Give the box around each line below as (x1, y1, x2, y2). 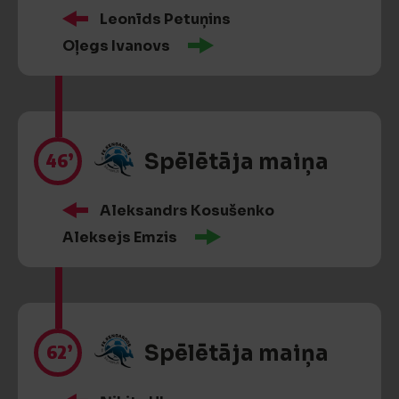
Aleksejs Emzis (62, 228, 177, 247)
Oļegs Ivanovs (62, 37, 170, 55)
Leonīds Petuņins (100, 10, 231, 28)
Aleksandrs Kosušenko (100, 201, 274, 220)
